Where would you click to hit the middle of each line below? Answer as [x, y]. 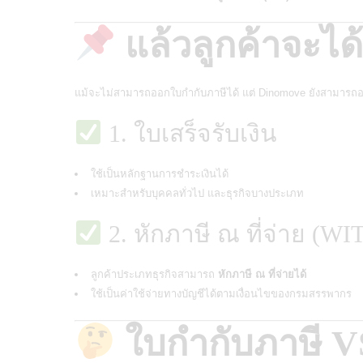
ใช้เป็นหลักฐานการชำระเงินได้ [160, 173]
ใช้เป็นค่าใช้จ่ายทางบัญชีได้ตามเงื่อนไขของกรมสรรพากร [221, 293]
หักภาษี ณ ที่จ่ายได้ [262, 274]
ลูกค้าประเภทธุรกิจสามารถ [154, 274]
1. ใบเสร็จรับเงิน [190, 133]
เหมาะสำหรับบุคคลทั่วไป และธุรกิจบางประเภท [197, 193]
